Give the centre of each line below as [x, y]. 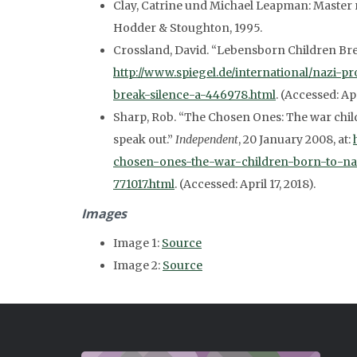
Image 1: [137, 243]
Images [104, 214]
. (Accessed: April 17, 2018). [245, 184]
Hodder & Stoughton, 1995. [188, 28]
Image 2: [138, 265]
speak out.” [144, 139]
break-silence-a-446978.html [194, 95]
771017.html [144, 184]
